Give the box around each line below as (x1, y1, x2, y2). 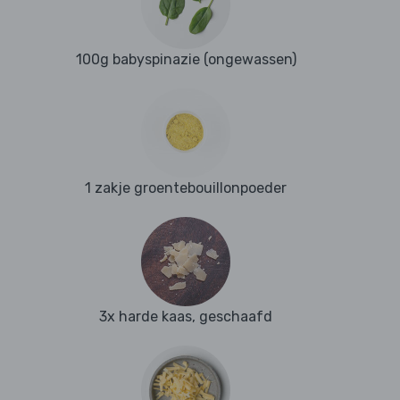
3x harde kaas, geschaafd (99, 308, 272, 326)
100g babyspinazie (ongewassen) (75, 51, 296, 69)
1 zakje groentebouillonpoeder (85, 179, 287, 197)
